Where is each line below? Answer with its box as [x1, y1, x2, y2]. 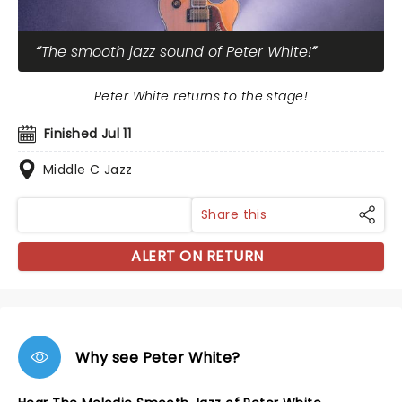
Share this [201, 205, 267, 223]
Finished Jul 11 [44, 125, 132, 143]
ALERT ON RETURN [131, 246, 264, 267]
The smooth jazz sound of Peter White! [41, 41, 311, 62]
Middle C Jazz [43, 161, 133, 179]
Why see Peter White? [75, 346, 240, 368]
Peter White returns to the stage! [94, 87, 308, 105]
